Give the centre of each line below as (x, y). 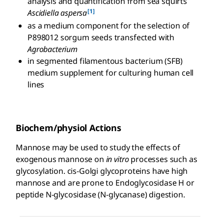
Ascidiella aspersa (57, 13)
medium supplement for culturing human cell (111, 72)
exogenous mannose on (60, 159)
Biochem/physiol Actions (69, 127)
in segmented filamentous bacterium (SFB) (105, 61)
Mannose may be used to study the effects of (98, 147)
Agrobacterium (53, 49)
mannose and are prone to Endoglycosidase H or (105, 182)
